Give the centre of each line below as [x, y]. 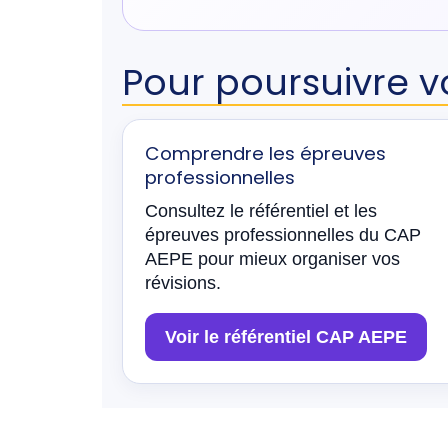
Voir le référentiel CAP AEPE [286, 337]
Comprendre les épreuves [265, 153]
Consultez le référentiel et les [261, 211]
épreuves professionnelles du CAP [283, 235]
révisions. [183, 283]
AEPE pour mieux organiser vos [272, 259]
